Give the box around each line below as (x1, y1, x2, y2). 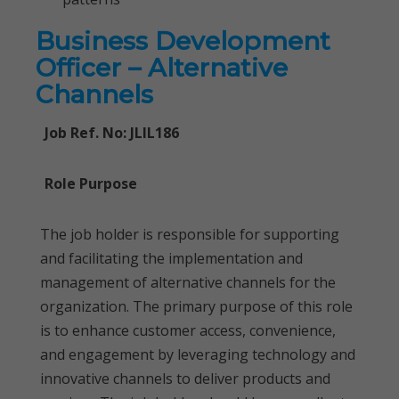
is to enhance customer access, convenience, (40, 321, 336, 340)
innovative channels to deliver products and (40, 369, 330, 388)
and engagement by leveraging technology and (40, 345, 355, 364)
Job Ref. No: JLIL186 (45, 123, 179, 142)
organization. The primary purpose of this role (40, 297, 353, 316)
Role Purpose (45, 174, 137, 193)
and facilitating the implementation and (40, 248, 303, 268)
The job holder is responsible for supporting (40, 224, 339, 244)
